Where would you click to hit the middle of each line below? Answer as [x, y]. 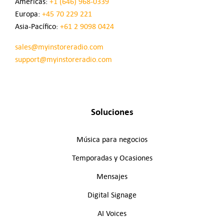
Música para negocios [112, 139]
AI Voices [112, 213]
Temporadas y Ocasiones [112, 158]
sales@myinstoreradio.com [59, 46]
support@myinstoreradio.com [63, 59]
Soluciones [112, 111]
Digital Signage [112, 195]
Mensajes [112, 176]
